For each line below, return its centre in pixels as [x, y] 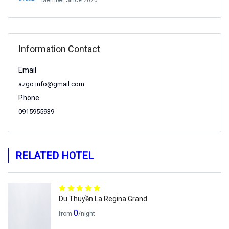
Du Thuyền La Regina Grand [103, 199]
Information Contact [59, 49]
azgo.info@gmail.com [51, 84]
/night [87, 214]
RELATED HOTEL [54, 156]
